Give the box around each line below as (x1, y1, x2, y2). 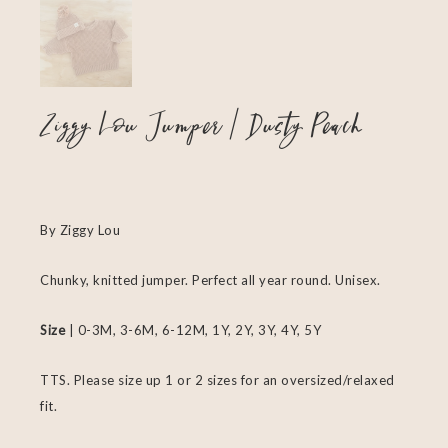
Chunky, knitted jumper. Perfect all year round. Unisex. (40, 272, 381, 289)
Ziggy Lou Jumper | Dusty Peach (40, 104, 362, 150)
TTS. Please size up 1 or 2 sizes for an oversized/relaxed (40, 372, 395, 389)
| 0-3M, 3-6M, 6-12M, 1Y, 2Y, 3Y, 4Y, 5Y (65, 322, 321, 339)
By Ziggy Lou (40, 222, 120, 239)
